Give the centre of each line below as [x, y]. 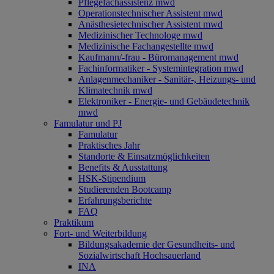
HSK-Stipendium [112, 178]
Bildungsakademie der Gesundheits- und [157, 244]
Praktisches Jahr [109, 145]
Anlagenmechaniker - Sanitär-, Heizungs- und [167, 79]
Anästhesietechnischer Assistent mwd [150, 24]
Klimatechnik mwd [115, 90]
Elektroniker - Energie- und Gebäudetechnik [164, 101]
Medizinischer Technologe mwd [140, 35]
